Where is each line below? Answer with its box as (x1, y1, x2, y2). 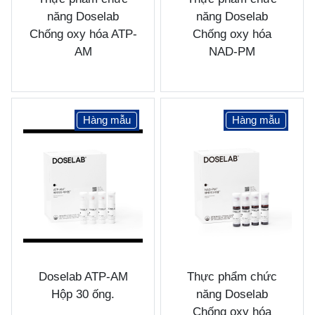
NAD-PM (209, 45, 255, 58)
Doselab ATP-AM (38, 270, 128, 283)
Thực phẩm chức (187, 270, 277, 283)
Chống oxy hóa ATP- (29, 27, 137, 41)
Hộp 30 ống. (51, 288, 115, 301)
